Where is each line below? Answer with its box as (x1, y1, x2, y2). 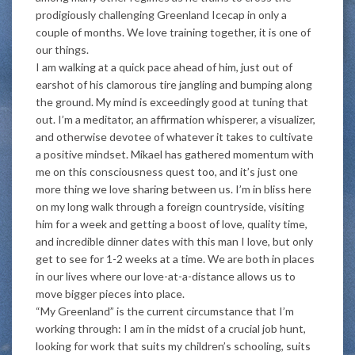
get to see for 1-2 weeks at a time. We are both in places (36, 252, 315, 265)
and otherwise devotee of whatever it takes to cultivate (36, 130, 313, 143)
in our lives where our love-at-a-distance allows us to (36, 269, 296, 283)
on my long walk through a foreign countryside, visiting (36, 200, 304, 213)
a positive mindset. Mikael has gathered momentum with (36, 147, 314, 161)
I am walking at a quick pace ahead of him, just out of (36, 60, 292, 74)
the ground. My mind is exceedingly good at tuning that (36, 95, 308, 109)
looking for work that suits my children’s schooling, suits (36, 339, 311, 353)
